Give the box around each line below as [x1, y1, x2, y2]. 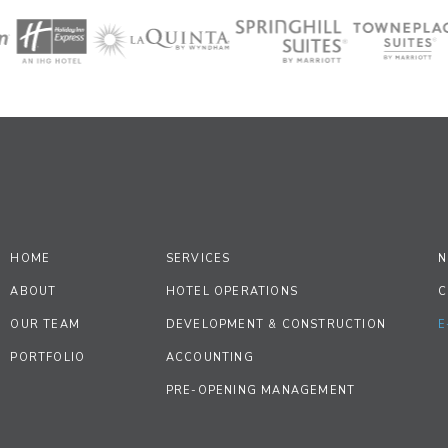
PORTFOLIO [10, 349, 86, 365]
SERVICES [165, 250, 231, 266]
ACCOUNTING [165, 349, 254, 365]
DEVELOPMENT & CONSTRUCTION [165, 316, 386, 332]
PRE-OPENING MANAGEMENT [165, 382, 356, 398]
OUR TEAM [10, 316, 80, 332]
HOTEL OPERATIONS [165, 283, 298, 299]
